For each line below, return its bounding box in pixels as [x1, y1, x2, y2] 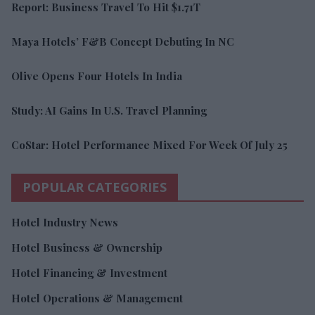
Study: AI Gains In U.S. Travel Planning [11, 103, 207, 118]
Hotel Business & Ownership [11, 240, 162, 255]
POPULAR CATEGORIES [22, 179, 167, 196]
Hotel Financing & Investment [11, 266, 167, 281]
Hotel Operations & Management [11, 291, 183, 306]
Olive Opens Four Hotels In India [11, 69, 182, 84]
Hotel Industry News [11, 215, 118, 230]
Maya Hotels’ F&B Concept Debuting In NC [11, 34, 234, 49]
